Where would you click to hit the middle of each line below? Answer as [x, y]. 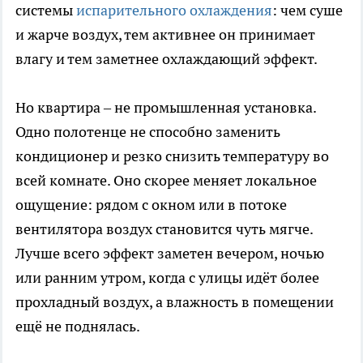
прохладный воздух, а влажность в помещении [175, 302]
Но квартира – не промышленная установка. [166, 108]
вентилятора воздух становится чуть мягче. [164, 229]
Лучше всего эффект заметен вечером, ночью [170, 254]
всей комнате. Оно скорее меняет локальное [166, 181]
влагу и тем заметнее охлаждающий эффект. [167, 59]
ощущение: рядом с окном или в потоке [151, 205]
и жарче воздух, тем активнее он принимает [165, 35]
